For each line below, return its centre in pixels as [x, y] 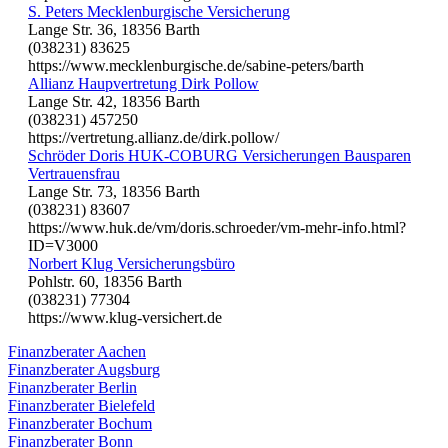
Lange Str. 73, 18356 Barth [114, 191]
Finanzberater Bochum [80, 423]
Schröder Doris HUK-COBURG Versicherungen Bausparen [219, 155]
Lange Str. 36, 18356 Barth [114, 29]
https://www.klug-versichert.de [125, 317]
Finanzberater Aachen [77, 351]
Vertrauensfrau [74, 173]
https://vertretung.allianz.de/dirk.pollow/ [153, 137]
